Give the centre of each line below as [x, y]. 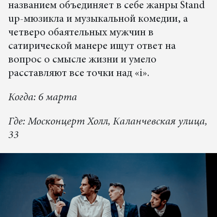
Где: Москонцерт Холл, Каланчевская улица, [108, 122]
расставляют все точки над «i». [78, 73]
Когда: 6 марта [42, 98]
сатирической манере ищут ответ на [92, 46]
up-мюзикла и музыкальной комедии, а [98, 19]
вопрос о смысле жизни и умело [82, 60]
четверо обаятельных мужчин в [81, 33]
